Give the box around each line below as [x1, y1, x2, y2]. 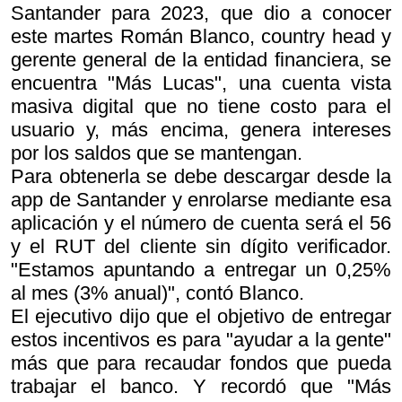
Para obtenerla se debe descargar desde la [11, 164, 391, 188]
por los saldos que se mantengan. [11, 141, 302, 164]
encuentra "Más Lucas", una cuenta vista [11, 71, 391, 94]
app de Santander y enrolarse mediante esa [11, 188, 391, 211]
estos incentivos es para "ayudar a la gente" [11, 328, 391, 351]
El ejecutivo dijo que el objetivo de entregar [11, 304, 391, 328]
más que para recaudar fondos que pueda [11, 351, 391, 374]
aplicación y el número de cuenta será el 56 [11, 211, 391, 234]
